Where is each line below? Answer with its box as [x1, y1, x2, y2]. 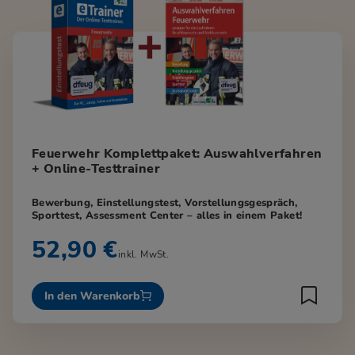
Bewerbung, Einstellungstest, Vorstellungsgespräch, [32, 196, 298, 211]
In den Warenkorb [44, 288, 140, 303]
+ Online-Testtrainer [32, 160, 160, 178]
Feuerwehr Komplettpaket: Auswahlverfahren [32, 145, 323, 163]
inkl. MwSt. [117, 248, 170, 261]
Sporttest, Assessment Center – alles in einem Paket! [32, 208, 303, 223]
